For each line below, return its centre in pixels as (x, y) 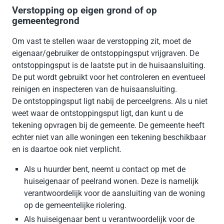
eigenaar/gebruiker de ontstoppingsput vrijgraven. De (105, 53)
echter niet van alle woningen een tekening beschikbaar (109, 137)
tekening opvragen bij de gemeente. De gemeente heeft (108, 125)
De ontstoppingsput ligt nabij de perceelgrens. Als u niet (110, 101)
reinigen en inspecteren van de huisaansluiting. (94, 89)
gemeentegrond (46, 21)
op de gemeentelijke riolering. (75, 205)
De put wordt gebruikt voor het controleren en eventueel (109, 77)
